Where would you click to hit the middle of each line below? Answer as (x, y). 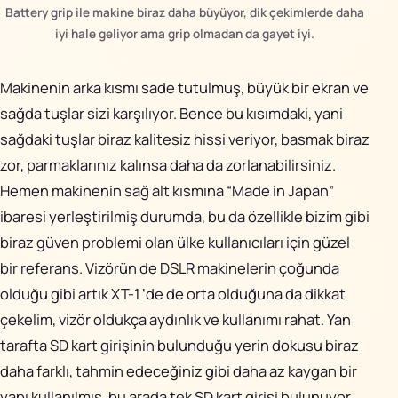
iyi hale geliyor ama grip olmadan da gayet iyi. (185, 34)
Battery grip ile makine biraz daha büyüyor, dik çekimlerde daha (185, 12)
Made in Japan (280, 190)
